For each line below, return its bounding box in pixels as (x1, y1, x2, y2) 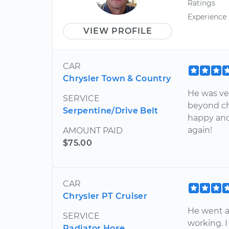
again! (188, 125, 213, 135)
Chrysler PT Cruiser (63, 191, 148, 201)
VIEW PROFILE (83, 26, 152, 36)
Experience (188, 12, 227, 21)
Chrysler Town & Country (63, 73, 171, 83)
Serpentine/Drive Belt (63, 105, 158, 116)
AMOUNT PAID (63, 125, 123, 135)
